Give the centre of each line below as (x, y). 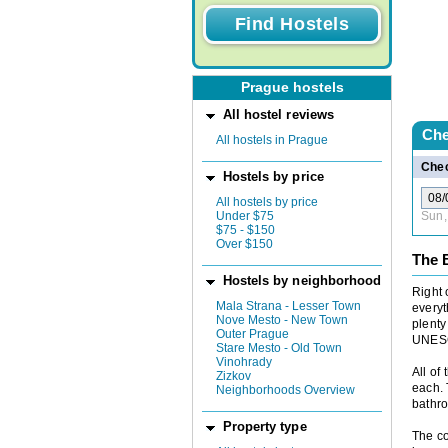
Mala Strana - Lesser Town (288, 306)
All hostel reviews (278, 114)
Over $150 (244, 243)
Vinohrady (244, 362)
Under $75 (245, 215)
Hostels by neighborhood (302, 280)
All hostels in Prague (272, 139)
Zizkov (233, 376)
